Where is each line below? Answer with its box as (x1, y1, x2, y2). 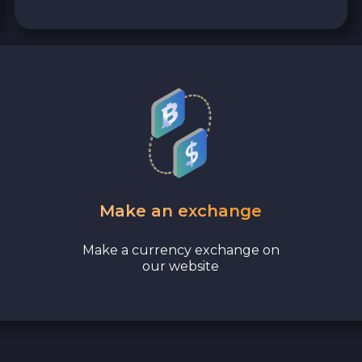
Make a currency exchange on (82, 242, 280, 258)
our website (142, 258, 220, 274)
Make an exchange (99, 200, 263, 221)
